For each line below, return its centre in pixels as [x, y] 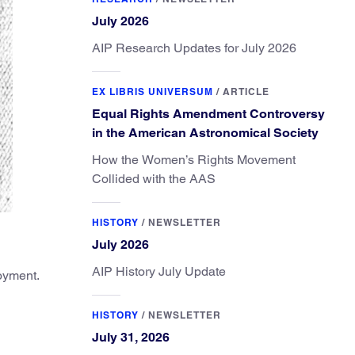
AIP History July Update [159, 271]
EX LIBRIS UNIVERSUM [153, 92]
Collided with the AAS [154, 179]
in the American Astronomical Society [205, 133]
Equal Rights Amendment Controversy [208, 114]
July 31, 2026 [131, 337]
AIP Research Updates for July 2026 [194, 48]
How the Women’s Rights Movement [194, 160]
